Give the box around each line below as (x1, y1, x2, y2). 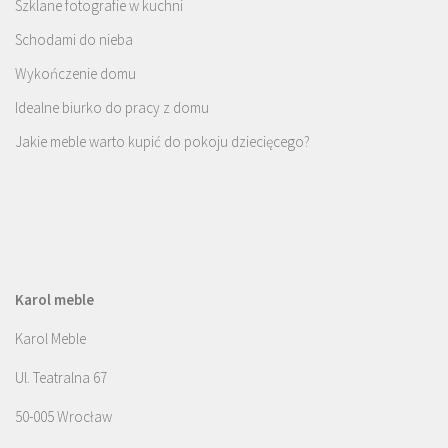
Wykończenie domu (15, 64, 136, 84)
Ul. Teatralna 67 (15, 368, 107, 388)
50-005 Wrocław (15, 407, 112, 427)
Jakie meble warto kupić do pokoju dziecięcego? (15, 132, 310, 152)
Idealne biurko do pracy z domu (15, 98, 209, 118)
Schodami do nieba (15, 30, 133, 50)
